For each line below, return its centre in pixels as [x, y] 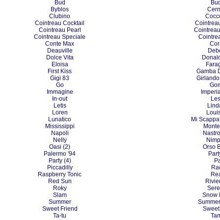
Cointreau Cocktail [60, 23]
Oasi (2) [60, 147]
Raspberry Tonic [60, 174]
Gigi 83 [60, 78]
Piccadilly [60, 167]
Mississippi [60, 126]
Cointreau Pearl [60, 30]
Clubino [60, 16]
